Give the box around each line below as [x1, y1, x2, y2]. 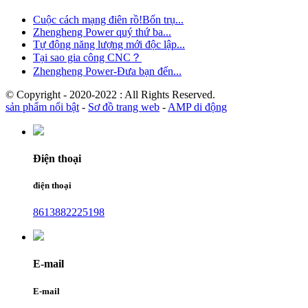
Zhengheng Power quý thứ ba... [33, 25, 171, 38]
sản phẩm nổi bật [5, 100, 79, 113]
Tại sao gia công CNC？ [33, 51, 142, 63]
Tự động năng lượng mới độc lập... [33, 38, 185, 50]
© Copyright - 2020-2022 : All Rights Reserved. [5, 88, 215, 100]
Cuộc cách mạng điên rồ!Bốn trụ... [33, 13, 184, 25]
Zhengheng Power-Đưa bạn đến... [33, 65, 181, 77]
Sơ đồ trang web [88, 100, 159, 113]
